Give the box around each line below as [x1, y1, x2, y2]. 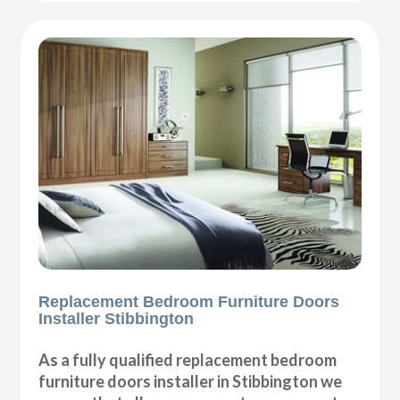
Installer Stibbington [38, 309, 195, 328]
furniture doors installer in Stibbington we [38, 371, 343, 391]
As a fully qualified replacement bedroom [38, 349, 337, 370]
